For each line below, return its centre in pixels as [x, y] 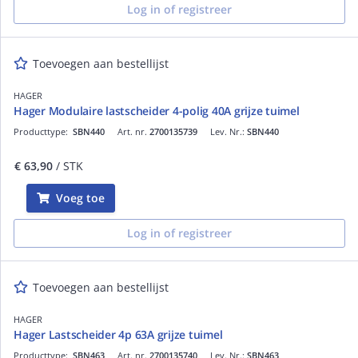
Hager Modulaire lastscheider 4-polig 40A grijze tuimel [157, 110]
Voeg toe [80, 197]
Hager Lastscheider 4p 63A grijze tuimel [118, 334]
